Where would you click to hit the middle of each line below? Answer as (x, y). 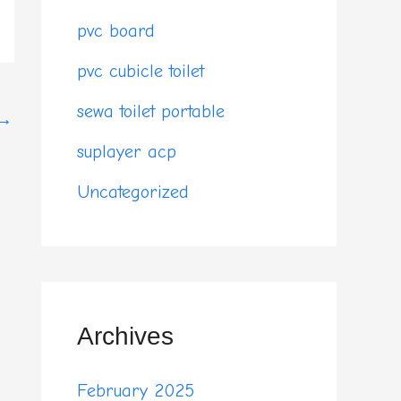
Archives (125, 337)
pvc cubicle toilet (141, 72)
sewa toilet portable (151, 112)
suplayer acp (127, 152)
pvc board (116, 31)
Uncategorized (133, 192)
